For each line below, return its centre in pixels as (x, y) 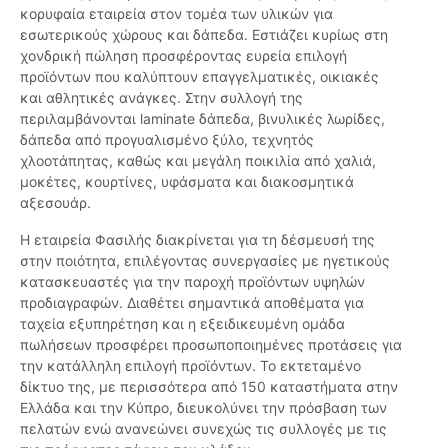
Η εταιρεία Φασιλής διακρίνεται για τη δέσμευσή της (197, 240)
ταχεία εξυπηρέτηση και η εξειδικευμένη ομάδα (182, 324)
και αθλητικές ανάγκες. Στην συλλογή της (161, 98)
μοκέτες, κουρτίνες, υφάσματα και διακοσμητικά (187, 182)
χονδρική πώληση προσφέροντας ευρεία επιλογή (183, 56)
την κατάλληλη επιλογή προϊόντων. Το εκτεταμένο (190, 366)
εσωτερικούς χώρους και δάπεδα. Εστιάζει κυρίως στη (204, 35)
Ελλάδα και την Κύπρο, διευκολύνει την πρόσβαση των (203, 408)
